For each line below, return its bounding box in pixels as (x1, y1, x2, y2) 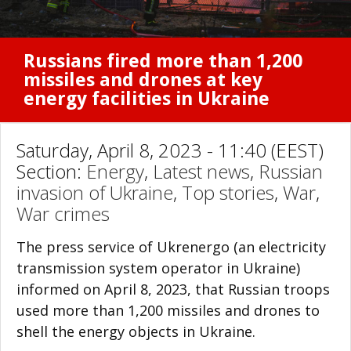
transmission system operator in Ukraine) (16, 258, 300, 277)
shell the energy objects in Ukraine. (16, 321, 255, 341)
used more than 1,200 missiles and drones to (16, 300, 320, 320)
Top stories (182, 179, 274, 205)
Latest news (153, 157, 250, 184)
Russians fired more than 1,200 (24, 49, 302, 72)
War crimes (16, 200, 110, 226)
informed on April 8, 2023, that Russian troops (16, 279, 330, 299)
